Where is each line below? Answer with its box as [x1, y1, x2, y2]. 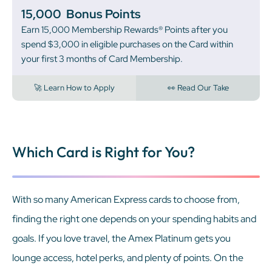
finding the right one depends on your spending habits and [12, 212, 256, 225]
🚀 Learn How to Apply [33, 82, 115, 93]
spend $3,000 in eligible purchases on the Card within [21, 38, 233, 50]
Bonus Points [66, 5, 141, 22]
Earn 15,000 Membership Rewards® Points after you [21, 23, 228, 36]
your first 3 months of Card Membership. [21, 52, 183, 65]
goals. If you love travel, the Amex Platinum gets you [12, 231, 231, 245]
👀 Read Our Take [167, 82, 229, 93]
